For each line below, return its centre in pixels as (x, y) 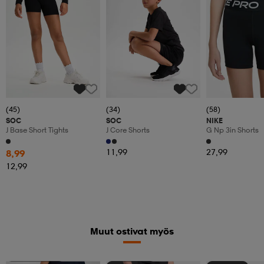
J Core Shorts (128, 130)
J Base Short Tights (37, 130)
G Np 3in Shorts (232, 130)
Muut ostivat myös (132, 231)
